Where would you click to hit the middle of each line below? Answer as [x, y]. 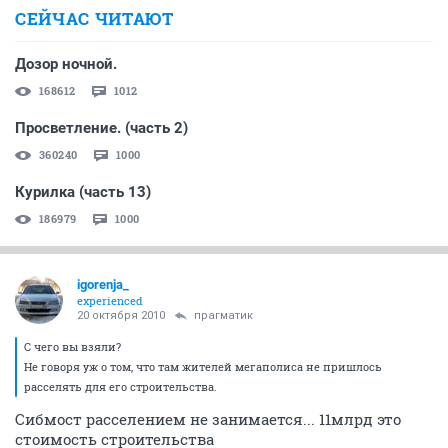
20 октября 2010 [121, 316]
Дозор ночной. [66, 64]
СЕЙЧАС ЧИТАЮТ [94, 19]
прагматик [223, 316]
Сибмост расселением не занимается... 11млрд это [208, 419]
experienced [110, 301]
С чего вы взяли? [72, 347]
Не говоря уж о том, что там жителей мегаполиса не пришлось [203, 367]
